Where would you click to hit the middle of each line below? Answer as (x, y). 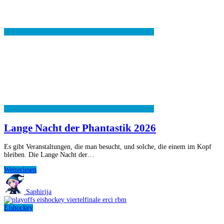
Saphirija (39, 191)
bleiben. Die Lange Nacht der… (49, 154)
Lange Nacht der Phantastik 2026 (80, 128)
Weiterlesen (20, 169)
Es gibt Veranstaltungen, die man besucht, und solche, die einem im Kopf (108, 146)
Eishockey (18, 207)
